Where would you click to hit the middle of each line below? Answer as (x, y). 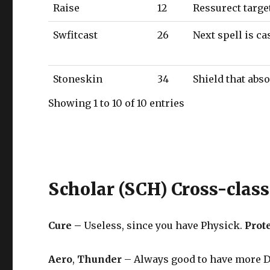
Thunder (100, 259)
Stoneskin (78, 79)
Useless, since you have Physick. (165, 225)
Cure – (66, 225)
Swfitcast (76, 35)
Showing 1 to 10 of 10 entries (117, 103)
